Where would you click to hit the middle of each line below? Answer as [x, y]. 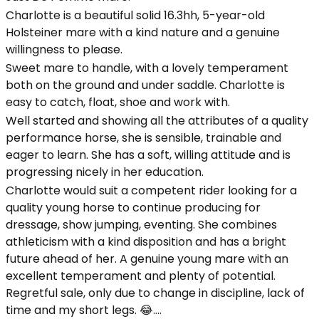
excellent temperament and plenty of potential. [141, 276]
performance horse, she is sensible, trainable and [143, 138]
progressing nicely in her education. [105, 172]
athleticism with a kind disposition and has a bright [146, 242]
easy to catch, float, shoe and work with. [118, 102]
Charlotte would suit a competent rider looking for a [151, 190]
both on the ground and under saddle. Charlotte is [145, 85]
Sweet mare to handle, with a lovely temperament [147, 68]
